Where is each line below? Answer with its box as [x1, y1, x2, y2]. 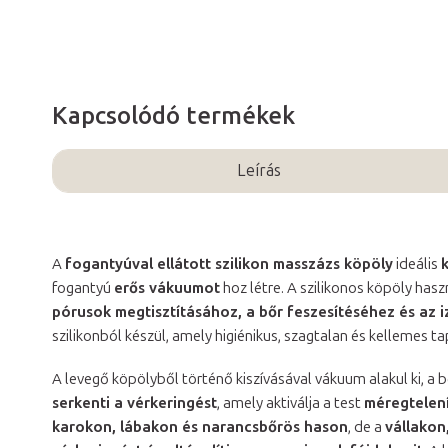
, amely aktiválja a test [217, 393, 364, 412]
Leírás [237, 160, 282, 180]
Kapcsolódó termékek [52, 100, 295, 130]
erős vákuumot [114, 278, 220, 297]
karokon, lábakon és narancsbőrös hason [52, 417, 348, 436]
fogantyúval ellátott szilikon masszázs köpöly [65, 254, 393, 273]
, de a [348, 417, 385, 436]
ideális [393, 254, 441, 273]
